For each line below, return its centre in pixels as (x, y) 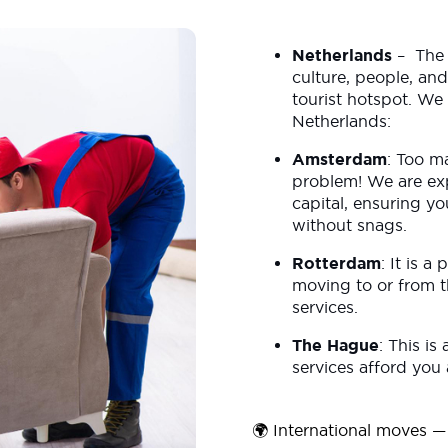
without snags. (352, 225)
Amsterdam (339, 159)
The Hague (335, 345)
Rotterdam (336, 263)
